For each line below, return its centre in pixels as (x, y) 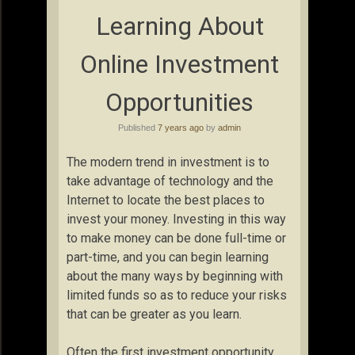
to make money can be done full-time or (176, 238)
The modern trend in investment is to (168, 162)
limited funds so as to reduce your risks (177, 295)
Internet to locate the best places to (166, 200)
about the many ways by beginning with (175, 276)
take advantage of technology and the (170, 181)
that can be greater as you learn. (154, 314)
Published (138, 128)
